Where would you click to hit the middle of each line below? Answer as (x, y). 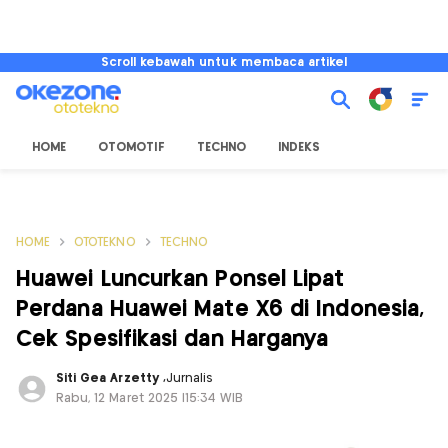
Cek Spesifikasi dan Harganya (172, 339)
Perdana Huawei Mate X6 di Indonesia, (220, 309)
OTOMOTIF (131, 147)
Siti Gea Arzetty (109, 378)
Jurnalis (189, 378)
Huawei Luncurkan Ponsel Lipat (180, 279)
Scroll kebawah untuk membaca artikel (224, 62)
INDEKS (299, 147)
